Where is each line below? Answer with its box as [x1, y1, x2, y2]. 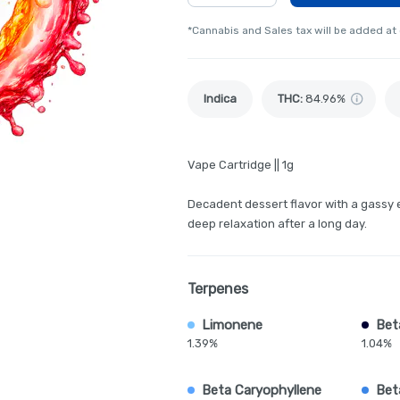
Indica [204, 92, 237, 105]
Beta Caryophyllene [202, 382, 321, 398]
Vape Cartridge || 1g [187, 158, 294, 171]
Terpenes [187, 280, 248, 297]
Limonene [202, 317, 262, 333]
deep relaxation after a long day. [187, 217, 367, 230]
